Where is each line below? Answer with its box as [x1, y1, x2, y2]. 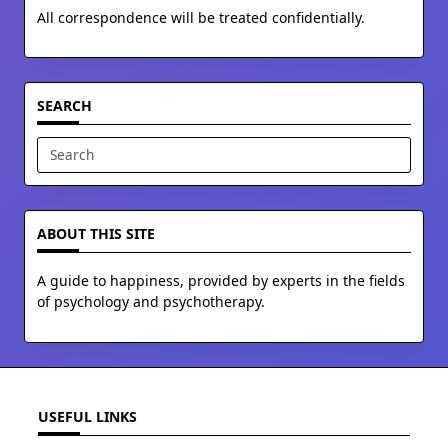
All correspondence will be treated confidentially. [37, 7, 365, 27]
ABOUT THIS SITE [37, 223, 155, 243]
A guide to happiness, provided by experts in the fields [37, 271, 405, 291]
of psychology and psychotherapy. [37, 292, 265, 312]
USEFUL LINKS [38, 406, 137, 426]
